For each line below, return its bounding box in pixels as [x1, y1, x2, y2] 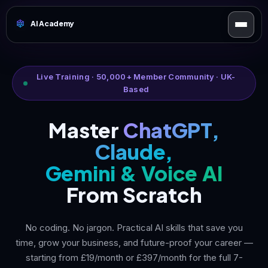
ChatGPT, [123, 117, 220, 143]
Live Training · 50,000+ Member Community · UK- [36, 72, 236, 81]
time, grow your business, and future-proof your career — [15, 237, 253, 248]
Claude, [95, 139, 173, 165]
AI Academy [31, 19, 74, 29]
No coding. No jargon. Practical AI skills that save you [25, 222, 243, 233]
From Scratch [66, 182, 202, 208]
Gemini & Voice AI [45, 160, 223, 186]
